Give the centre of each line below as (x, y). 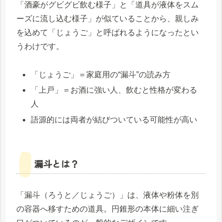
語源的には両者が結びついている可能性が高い (114, 119)
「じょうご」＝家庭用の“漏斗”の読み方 (101, 75)
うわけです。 (40, 47)
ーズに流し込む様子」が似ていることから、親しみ (108, 19)
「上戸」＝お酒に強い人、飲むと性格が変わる (114, 90)
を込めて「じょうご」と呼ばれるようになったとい (108, 33)
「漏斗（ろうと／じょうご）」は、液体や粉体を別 (108, 195)
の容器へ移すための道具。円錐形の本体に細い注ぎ (108, 209)
